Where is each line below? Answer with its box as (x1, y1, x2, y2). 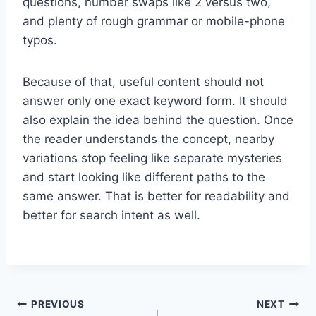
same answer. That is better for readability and (23, 188, 290, 203)
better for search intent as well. (23, 207, 200, 222)
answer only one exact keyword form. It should (23, 93, 288, 108)
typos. (23, 32, 57, 47)
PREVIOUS (31, 298, 85, 310)
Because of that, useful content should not (23, 74, 264, 89)
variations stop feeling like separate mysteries (23, 150, 282, 165)
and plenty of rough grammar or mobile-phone (23, 13, 285, 28)
